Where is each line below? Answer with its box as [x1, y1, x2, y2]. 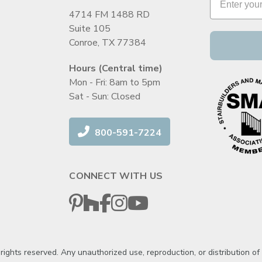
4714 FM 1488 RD [69, 8, 150, 22]
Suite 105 [69, 22, 111, 36]
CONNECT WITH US [69, 170, 163, 183]
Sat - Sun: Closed [69, 90, 141, 104]
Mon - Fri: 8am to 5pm [69, 76, 161, 89]
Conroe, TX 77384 [69, 36, 147, 50]
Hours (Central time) [69, 62, 163, 75]
